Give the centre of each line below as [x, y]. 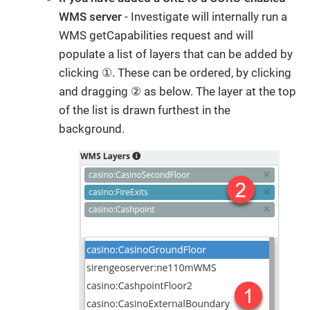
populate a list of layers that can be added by [176, 54]
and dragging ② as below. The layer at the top [177, 92]
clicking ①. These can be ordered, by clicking [175, 73]
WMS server [90, 17]
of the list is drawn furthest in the [145, 110]
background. [92, 129]
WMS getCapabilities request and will [156, 36]
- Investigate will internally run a [204, 17]
